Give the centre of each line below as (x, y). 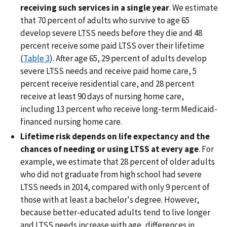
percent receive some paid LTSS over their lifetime (112, 45)
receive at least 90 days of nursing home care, (102, 96)
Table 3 (36, 58)
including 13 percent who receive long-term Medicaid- (119, 109)
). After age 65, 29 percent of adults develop (128, 58)
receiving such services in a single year (95, 7)
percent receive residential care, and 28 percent (107, 83)
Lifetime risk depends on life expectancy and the (115, 137)
